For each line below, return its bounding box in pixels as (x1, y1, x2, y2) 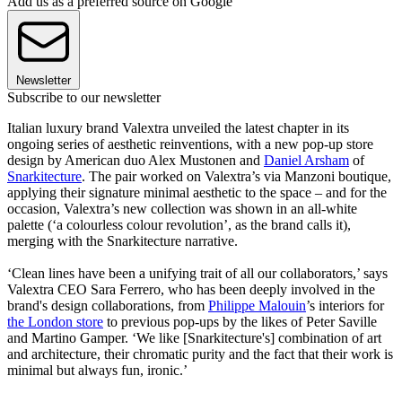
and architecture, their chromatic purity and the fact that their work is (7, 346, 393, 363)
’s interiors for (306, 298, 384, 314)
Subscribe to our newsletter (7, 90, 161, 106)
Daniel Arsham (264, 153, 349, 169)
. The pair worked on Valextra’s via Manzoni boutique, (82, 169, 391, 185)
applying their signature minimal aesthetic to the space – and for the (7, 185, 387, 201)
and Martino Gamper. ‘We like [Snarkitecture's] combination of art (7, 330, 381, 346)
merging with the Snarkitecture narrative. (7, 233, 238, 249)
